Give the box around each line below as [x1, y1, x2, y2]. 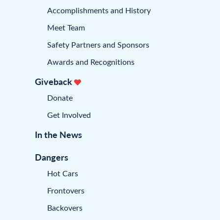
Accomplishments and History [47, 4, 151, 15]
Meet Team [47, 22, 85, 32]
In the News [35, 128, 82, 140]
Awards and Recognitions [47, 56, 135, 67]
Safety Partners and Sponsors [47, 39, 149, 50]
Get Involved [47, 109, 91, 120]
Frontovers [47, 185, 84, 195]
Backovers [47, 202, 82, 213]
